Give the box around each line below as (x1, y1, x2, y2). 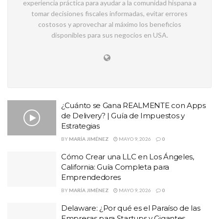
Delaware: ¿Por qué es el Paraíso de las (61, 203, 200, 213)
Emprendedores (61, 173, 121, 182)
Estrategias (61, 121, 100, 131)
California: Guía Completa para (61, 162, 169, 172)
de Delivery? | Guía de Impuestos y (61, 111, 185, 120)
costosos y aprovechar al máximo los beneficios (38, 20, 181, 28)
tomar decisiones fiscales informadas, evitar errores (31, 9, 188, 18)
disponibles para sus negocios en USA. (51, 31, 168, 39)
